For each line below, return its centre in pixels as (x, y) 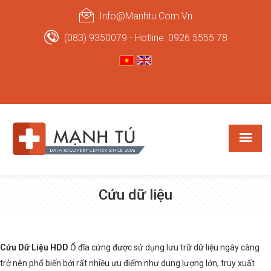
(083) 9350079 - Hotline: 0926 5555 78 (144, 38)
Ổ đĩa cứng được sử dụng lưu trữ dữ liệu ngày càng (164, 248)
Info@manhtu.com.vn (144, 16)
